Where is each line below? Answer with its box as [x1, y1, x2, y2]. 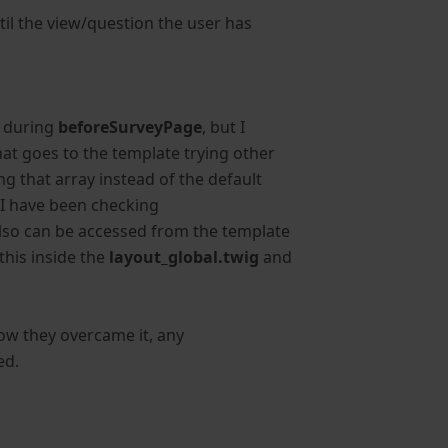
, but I [202, 116, 246, 138]
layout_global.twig [109, 246, 260, 268]
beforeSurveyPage [58, 116, 203, 138]
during [3, 116, 59, 138]
